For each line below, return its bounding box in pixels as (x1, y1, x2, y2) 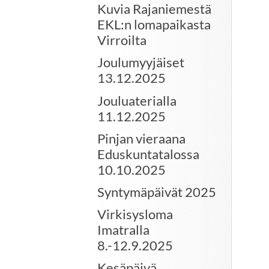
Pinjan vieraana (97, 130, 186, 147)
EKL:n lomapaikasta (97, 16, 211, 33)
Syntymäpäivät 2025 (97, 183, 216, 200)
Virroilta (97, 32, 147, 49)
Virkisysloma (97, 206, 173, 223)
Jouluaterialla (97, 92, 177, 109)
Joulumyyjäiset (97, 54, 184, 71)
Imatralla (97, 222, 150, 238)
